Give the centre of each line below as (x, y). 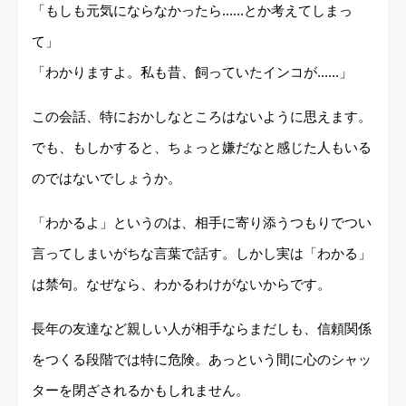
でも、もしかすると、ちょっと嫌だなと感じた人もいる (202, 147)
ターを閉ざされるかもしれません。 (140, 390)
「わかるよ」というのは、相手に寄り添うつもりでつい (202, 222)
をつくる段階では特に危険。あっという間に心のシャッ (202, 359)
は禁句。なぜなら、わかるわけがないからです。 (181, 284)
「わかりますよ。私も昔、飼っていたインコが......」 (192, 72)
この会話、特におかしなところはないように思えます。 (202, 116)
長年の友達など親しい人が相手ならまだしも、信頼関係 (202, 328)
